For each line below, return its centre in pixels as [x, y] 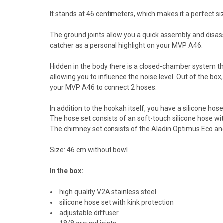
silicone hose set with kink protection [116, 202]
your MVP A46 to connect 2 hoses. [103, 87]
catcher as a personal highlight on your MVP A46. [126, 45]
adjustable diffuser [89, 212]
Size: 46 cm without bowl [89, 150]
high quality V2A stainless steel [107, 191]
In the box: [66, 170]
